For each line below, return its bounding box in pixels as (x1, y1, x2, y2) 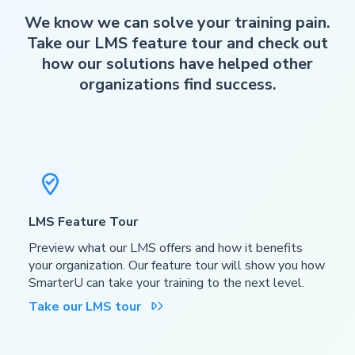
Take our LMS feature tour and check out (27, 32, 328, 54)
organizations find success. (78, 73, 277, 95)
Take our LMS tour (29, 297, 141, 315)
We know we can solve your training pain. (25, 11, 330, 33)
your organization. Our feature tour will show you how (29, 256, 325, 274)
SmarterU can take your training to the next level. (29, 273, 304, 292)
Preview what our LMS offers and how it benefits (29, 239, 303, 257)
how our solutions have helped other (42, 52, 313, 74)
